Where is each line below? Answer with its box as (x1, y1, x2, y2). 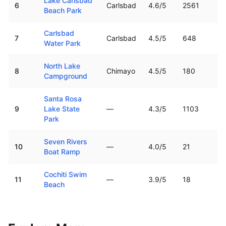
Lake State (44, 104, 80, 113)
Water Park (44, 39, 81, 47)
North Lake (44, 62, 80, 70)
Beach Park (44, 6, 82, 15)
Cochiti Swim (44, 170, 87, 179)
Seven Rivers (44, 137, 87, 146)
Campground (44, 72, 87, 80)
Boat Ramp (44, 147, 80, 156)
